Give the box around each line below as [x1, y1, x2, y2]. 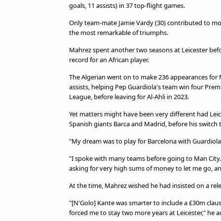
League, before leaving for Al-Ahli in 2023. [69, 92, 189, 101]
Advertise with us [26, 25, 90, 36]
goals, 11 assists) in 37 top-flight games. [69, 1, 185, 10]
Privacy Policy [26, 13, 76, 24]
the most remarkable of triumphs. [69, 28, 168, 37]
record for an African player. [69, 55, 149, 64]
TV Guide [26, 1, 59, 12]
